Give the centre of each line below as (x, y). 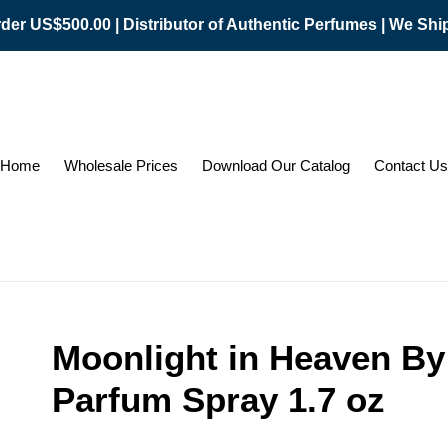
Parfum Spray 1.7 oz (219, 399)
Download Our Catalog (275, 165)
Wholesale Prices (120, 165)
